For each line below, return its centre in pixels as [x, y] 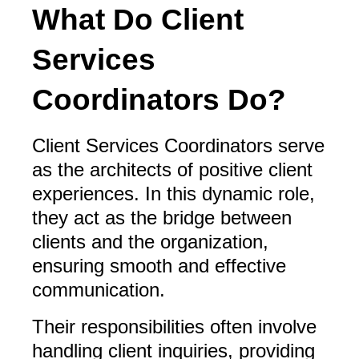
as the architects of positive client [172, 170]
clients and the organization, [150, 242]
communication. [99, 290]
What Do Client [138, 20]
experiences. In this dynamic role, [173, 194]
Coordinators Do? [159, 100]
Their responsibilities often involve [174, 327]
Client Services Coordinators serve [178, 146]
